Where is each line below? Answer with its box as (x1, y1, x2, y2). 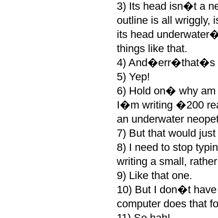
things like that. (116, 42, 187, 54)
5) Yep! (116, 71, 150, 83)
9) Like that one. (116, 169, 192, 182)
